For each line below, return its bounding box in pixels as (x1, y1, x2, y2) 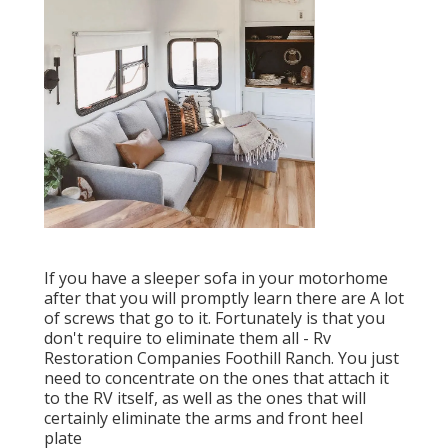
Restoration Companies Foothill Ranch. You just (44, 347, 399, 370)
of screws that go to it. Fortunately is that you (44, 307, 385, 330)
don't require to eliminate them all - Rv (44, 327, 331, 350)
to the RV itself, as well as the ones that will (44, 387, 366, 410)
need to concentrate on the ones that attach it (44, 367, 389, 390)
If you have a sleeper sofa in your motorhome (44, 267, 388, 290)
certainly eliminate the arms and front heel (44, 407, 363, 430)
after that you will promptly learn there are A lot (44, 287, 404, 310)
